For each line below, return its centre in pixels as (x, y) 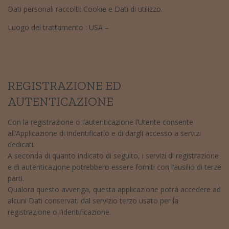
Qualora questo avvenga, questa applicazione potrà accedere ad (114, 190)
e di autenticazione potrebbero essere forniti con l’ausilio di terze (114, 167)
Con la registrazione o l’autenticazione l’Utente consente (100, 122)
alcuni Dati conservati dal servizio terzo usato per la (93, 201)
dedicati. (21, 145)
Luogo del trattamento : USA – (59, 28)
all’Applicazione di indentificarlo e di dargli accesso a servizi (104, 133)
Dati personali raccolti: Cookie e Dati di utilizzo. (85, 9)
